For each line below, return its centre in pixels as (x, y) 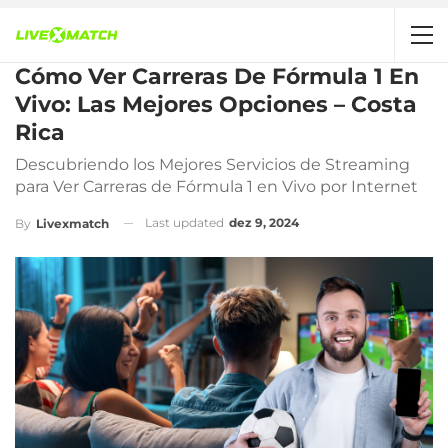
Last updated (186, 222)
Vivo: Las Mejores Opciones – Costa (216, 104)
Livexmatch (72, 223)
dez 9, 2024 (264, 222)
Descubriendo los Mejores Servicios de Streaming (212, 164)
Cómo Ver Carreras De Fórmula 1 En (217, 76)
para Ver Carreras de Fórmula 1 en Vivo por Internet (216, 186)
